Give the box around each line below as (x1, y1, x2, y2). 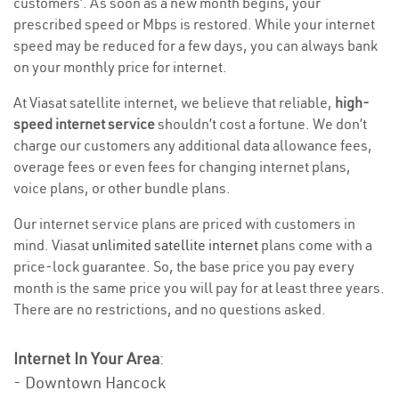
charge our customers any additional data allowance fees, (13, 136, 372, 155)
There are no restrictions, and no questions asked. (13, 300, 326, 319)
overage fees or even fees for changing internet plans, (13, 158, 351, 176)
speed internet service (13, 115, 155, 134)
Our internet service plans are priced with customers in (13, 215, 355, 233)
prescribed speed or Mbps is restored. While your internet (13, 15, 375, 34)
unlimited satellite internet (92, 236, 258, 255)
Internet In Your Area (13, 348, 159, 370)
